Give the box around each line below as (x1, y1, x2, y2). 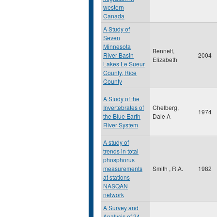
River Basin (103, 51, 134, 59)
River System (103, 121, 138, 129)
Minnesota (103, 42, 131, 50)
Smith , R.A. (153, 164, 183, 172)
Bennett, (153, 46, 174, 55)
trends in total (103, 147, 139, 155)
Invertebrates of (103, 103, 144, 111)
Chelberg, (153, 103, 179, 111)
